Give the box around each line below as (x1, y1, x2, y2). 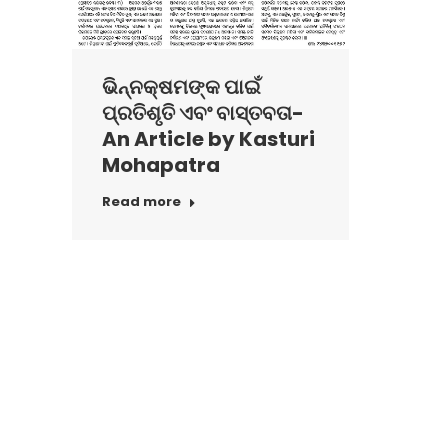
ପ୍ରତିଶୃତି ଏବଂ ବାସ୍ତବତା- (102, 99, 304, 128)
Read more (102, 192, 181, 212)
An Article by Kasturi (102, 125, 315, 154)
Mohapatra (102, 151, 220, 180)
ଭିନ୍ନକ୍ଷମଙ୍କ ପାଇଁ (102, 73, 261, 102)
